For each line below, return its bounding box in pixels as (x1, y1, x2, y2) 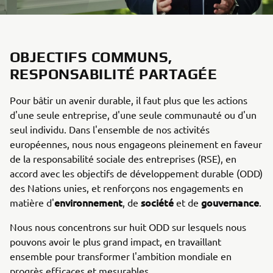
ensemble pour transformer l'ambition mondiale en (10, 249, 232, 262)
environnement (54, 195, 122, 209)
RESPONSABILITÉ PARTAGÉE (10, 65, 218, 82)
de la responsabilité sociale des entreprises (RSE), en (10, 152, 236, 165)
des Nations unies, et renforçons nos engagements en (10, 181, 243, 194)
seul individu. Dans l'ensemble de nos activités (10, 122, 210, 135)
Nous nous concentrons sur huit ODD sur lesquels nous (10, 220, 246, 233)
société (141, 195, 174, 209)
